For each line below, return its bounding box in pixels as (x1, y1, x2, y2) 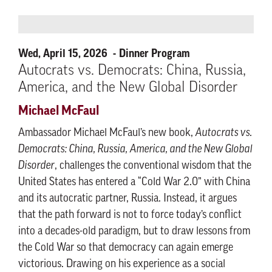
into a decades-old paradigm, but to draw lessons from (18, 226, 250, 237)
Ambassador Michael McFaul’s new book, (18, 127, 195, 139)
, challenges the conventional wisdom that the (55, 160, 251, 172)
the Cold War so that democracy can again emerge (18, 242, 233, 254)
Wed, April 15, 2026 (18, 48, 110, 59)
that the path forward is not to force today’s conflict (18, 209, 242, 221)
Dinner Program (119, 48, 190, 59)
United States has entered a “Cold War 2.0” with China (18, 177, 250, 188)
